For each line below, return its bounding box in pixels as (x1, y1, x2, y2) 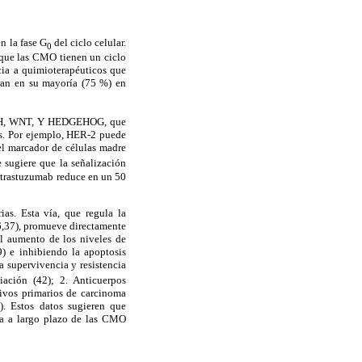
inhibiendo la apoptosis (15, 245, 126, 258)
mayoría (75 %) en (38, 76, 127, 89)
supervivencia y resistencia (4, 258, 127, 271)
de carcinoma (62, 287, 127, 300)
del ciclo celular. (51, 36, 127, 49)
